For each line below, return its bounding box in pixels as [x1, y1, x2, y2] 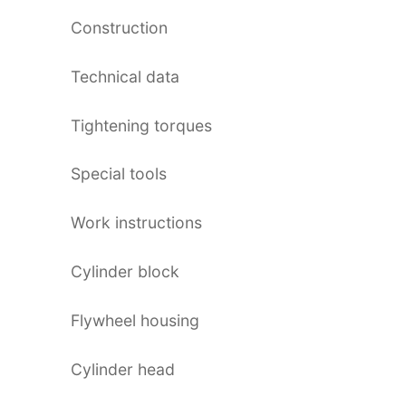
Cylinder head [71, 360, 175, 380]
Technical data [71, 66, 179, 86]
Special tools [71, 164, 167, 184]
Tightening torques [71, 115, 212, 135]
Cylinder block [71, 262, 179, 282]
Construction [71, 17, 168, 37]
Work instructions [71, 213, 202, 233]
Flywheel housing [71, 311, 199, 331]
